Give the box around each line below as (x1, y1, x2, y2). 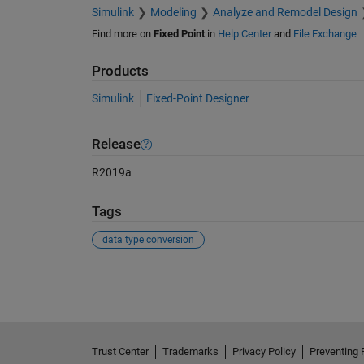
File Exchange (292, 28, 357, 41)
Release (91, 136, 141, 153)
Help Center (217, 28, 271, 41)
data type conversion (102, 233, 194, 245)
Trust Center (91, 345, 149, 358)
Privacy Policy (232, 345, 296, 358)
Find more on (91, 28, 154, 41)
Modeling (149, 6, 197, 19)
